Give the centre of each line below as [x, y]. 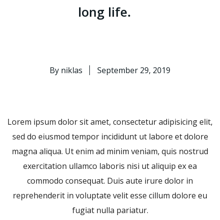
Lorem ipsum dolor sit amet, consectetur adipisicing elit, [110, 122]
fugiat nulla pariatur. [110, 210]
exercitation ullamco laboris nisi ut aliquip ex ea [110, 166]
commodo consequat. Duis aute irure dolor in [110, 181]
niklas [71, 70]
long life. [105, 12]
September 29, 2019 [134, 70]
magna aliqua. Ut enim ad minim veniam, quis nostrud [110, 151]
